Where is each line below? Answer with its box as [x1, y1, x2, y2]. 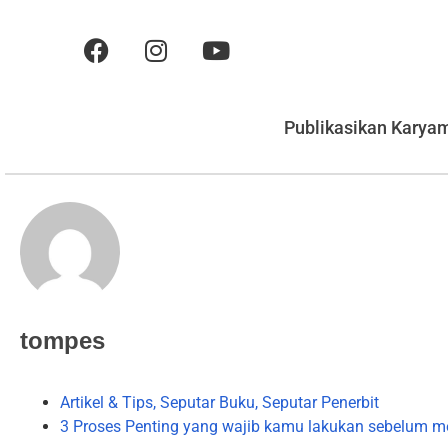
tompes [20, 326, 105, 354]
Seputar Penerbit [262, 393, 379, 413]
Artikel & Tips [60, 393, 153, 413]
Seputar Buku [160, 393, 255, 413]
